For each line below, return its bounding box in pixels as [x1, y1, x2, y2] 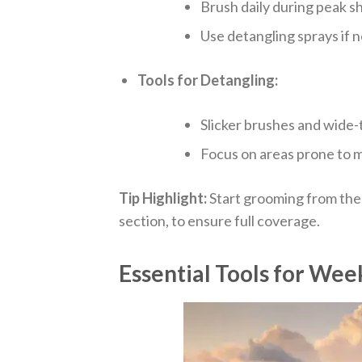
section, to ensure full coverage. [119, 212, 320, 230]
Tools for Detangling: [137, 71, 279, 90]
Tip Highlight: [119, 189, 207, 208]
